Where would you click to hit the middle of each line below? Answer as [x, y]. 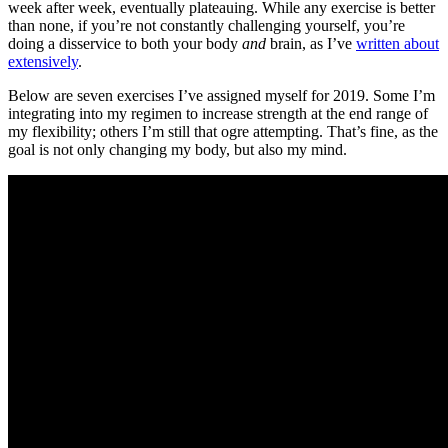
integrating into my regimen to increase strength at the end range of [218, 113]
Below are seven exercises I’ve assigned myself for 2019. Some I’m [221, 95]
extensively [43, 61]
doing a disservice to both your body [125, 43]
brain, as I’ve [311, 43]
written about [397, 43]
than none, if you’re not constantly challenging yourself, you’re [206, 25]
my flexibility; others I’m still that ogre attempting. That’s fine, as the [223, 131]
